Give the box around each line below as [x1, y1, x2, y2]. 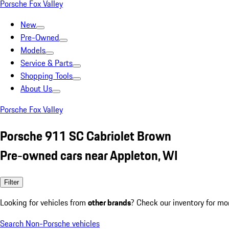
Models [20, 44, 45, 56]
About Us [20, 82, 52, 95]
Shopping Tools [20, 70, 73, 82]
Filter [4, 178, 19, 186]
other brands [88, 196, 131, 209]
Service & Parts [20, 57, 73, 69]
